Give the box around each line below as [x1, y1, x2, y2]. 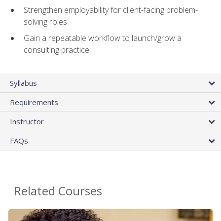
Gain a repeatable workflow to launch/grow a [24, 33, 182, 44]
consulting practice [24, 44, 89, 56]
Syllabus [10, 78, 37, 88]
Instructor [10, 116, 44, 127]
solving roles [24, 16, 67, 28]
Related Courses [14, 183, 102, 199]
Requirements [10, 97, 58, 108]
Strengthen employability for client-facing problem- [24, 4, 198, 16]
